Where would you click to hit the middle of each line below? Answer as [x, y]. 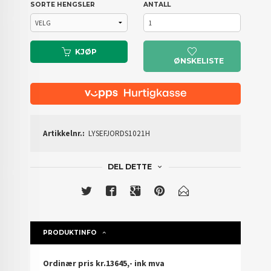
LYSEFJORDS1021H [119, 134]
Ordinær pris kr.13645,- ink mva [104, 263]
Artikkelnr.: [64, 134]
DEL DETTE [129, 167]
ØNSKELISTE [199, 60]
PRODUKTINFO [70, 233]
